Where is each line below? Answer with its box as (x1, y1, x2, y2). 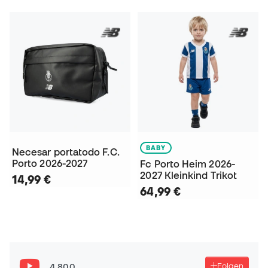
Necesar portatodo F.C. (12, 147, 120, 158)
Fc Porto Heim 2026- (140, 159, 235, 170)
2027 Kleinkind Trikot (140, 170, 237, 181)
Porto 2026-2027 (12, 158, 88, 169)
